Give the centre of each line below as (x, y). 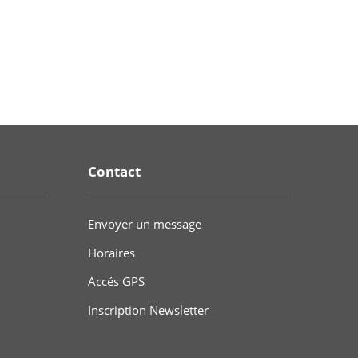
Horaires (111, 252)
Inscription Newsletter (148, 310)
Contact (114, 172)
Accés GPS (116, 281)
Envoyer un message (144, 223)
